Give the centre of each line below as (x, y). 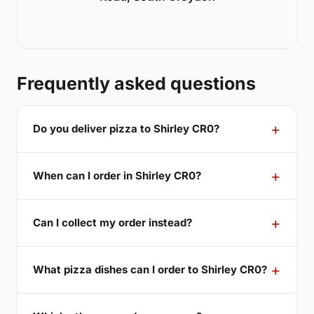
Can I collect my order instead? (112, 223)
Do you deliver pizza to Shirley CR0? (126, 129)
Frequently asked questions (136, 83)
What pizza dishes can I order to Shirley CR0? (150, 270)
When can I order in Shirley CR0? (117, 176)
